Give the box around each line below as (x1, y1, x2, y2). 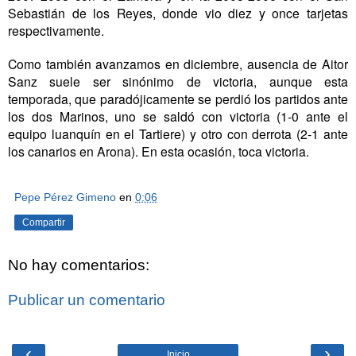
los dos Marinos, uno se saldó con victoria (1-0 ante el (8, 107, 348, 126)
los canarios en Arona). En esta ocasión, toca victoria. (8, 142, 309, 161)
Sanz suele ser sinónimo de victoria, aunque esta (8, 72, 348, 91)
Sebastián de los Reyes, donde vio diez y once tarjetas (8, 4, 348, 22)
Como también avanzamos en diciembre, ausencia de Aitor (8, 55, 348, 73)
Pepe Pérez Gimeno (14, 191, 116, 204)
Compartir (22, 217, 65, 229)
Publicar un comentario (8, 291, 165, 308)
